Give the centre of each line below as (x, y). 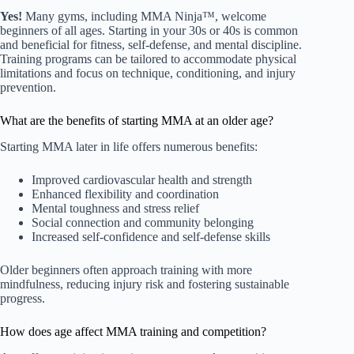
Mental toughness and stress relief (115, 208)
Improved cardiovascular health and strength (142, 179)
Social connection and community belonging (143, 222)
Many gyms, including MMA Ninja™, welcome (144, 17)
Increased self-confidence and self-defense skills (151, 236)
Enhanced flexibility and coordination (125, 194)
